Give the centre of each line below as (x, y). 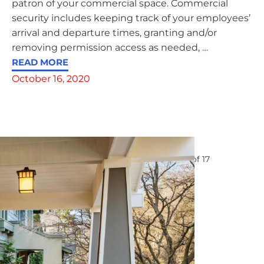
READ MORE (40, 62)
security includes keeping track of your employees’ (131, 18)
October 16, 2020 (51, 78)
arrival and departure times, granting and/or (114, 32)
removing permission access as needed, (107, 47)
